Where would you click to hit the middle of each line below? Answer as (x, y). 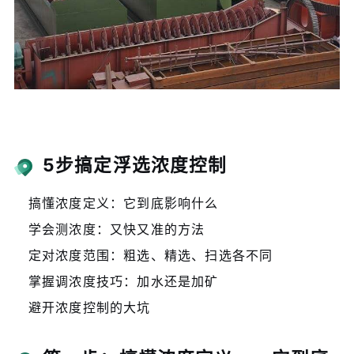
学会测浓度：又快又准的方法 (117, 229)
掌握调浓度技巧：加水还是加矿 (123, 281)
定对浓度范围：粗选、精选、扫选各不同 (151, 255)
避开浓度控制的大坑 (89, 307)
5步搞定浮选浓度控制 (135, 164)
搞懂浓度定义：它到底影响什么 (123, 203)
